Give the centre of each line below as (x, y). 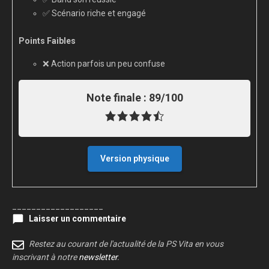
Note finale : (117, 98)
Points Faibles (47, 41)
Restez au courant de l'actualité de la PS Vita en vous (126, 244)
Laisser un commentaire (77, 219)
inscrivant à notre (45, 257)
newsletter (98, 257)
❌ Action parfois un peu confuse (104, 64)
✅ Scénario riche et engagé (94, 14)
